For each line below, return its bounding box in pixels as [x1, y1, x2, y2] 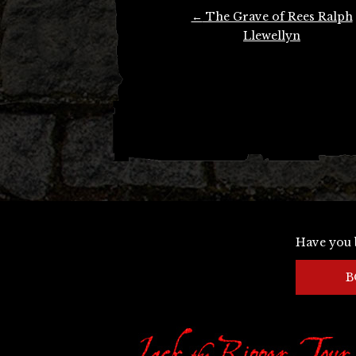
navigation [153, 27, 210, 51]
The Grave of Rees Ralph [202, 10, 353, 24]
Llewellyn [243, 29, 300, 43]
